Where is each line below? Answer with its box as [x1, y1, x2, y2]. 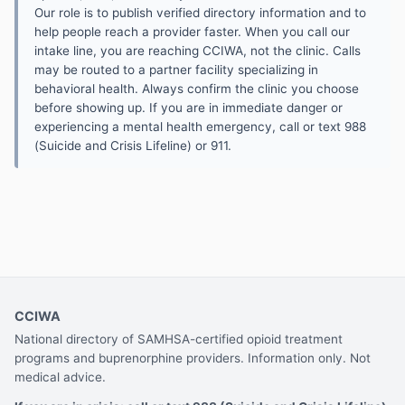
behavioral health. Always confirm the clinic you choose [34, 81, 359, 96]
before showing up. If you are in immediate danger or [34, 100, 343, 115]
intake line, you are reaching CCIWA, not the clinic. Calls [34, 43, 361, 58]
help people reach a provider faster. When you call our [34, 24, 350, 39]
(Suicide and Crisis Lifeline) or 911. [34, 138, 231, 153]
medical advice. [14, 370, 106, 384]
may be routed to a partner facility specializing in [34, 62, 318, 77]
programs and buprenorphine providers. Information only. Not [14, 351, 371, 365]
